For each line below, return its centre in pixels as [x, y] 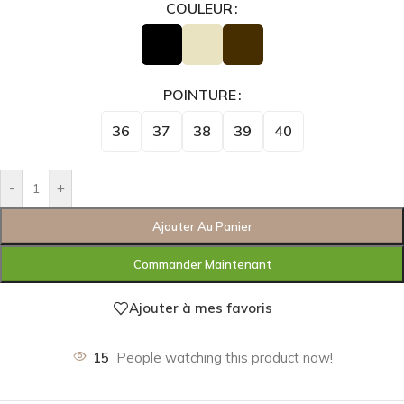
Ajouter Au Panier [202, 226]
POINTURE [199, 94]
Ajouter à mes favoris [201, 308]
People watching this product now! [224, 357]
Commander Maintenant [202, 264]
